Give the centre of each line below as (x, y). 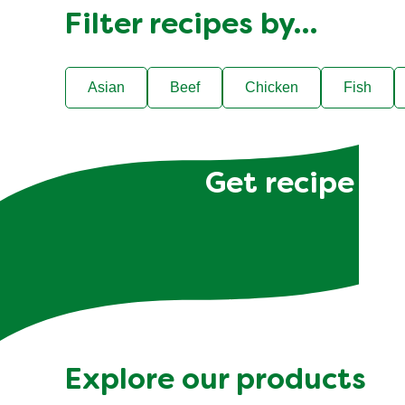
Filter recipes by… (191, 26)
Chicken (272, 88)
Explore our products (216, 382)
